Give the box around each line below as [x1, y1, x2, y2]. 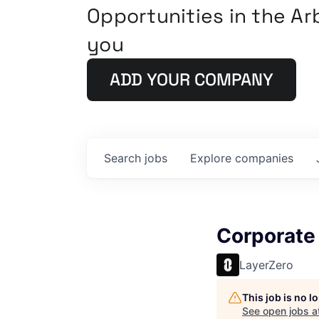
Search [104, 151, 145, 165]
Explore [190, 151, 235, 165]
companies [235, 151, 293, 165]
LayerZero [239, 258, 293, 272]
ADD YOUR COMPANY [110, 68, 273, 90]
